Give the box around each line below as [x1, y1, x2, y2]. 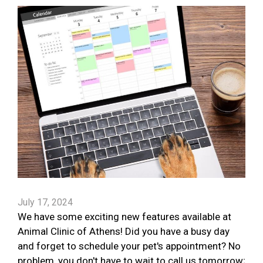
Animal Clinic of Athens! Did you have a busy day [18, 225, 230, 238]
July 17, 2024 [18, 197, 73, 208]
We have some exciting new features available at [18, 211, 231, 223]
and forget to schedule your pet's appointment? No [18, 240, 241, 252]
